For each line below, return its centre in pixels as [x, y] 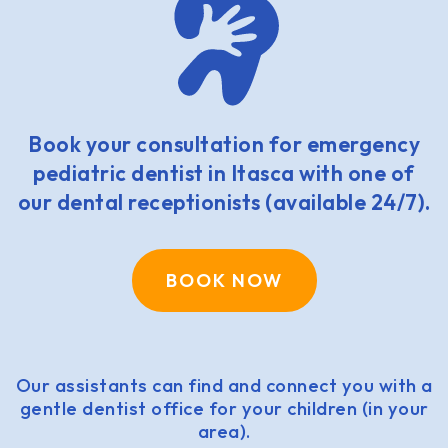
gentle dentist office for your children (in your [224, 408]
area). [224, 431]
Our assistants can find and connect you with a [224, 385]
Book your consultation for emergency [224, 143]
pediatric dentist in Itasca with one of [224, 172]
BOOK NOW [224, 281]
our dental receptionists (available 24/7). [224, 201]
